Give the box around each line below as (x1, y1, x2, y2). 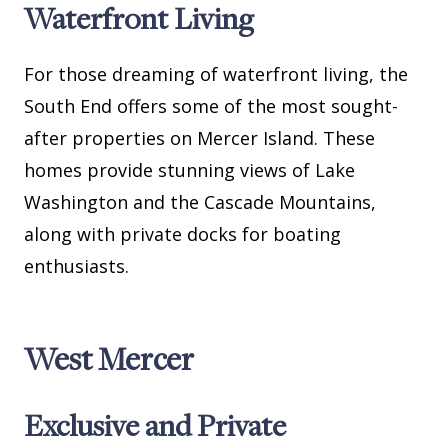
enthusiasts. (24, 254, 129, 279)
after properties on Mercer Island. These (24, 126, 375, 151)
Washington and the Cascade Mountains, (24, 190, 376, 215)
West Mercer (24, 337, 194, 380)
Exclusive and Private (24, 405, 286, 446)
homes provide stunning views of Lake (24, 158, 355, 183)
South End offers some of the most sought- (24, 94, 398, 119)
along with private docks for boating (24, 222, 341, 247)
